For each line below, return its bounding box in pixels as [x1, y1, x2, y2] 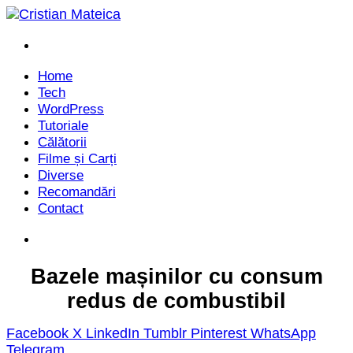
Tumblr [143, 325, 187, 342]
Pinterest [191, 325, 247, 342]
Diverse [38, 168, 84, 183]
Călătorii [38, 135, 87, 150]
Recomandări [38, 184, 116, 199]
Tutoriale [38, 118, 88, 133]
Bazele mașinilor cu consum [30, 265, 323, 289]
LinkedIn [86, 325, 139, 342]
